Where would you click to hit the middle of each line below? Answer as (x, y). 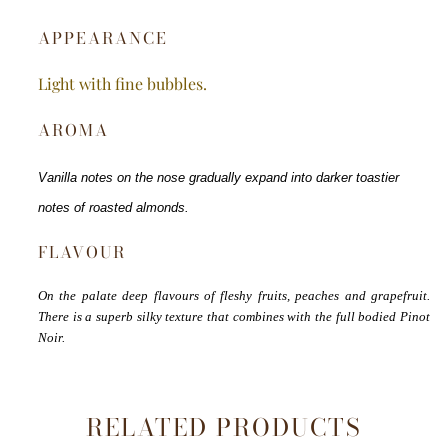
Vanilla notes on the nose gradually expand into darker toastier (218, 177)
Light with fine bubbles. (122, 83)
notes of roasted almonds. (113, 207)
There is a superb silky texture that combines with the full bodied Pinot (234, 316)
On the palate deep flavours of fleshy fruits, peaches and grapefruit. (234, 295)
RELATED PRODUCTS (224, 427)
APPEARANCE (103, 38)
